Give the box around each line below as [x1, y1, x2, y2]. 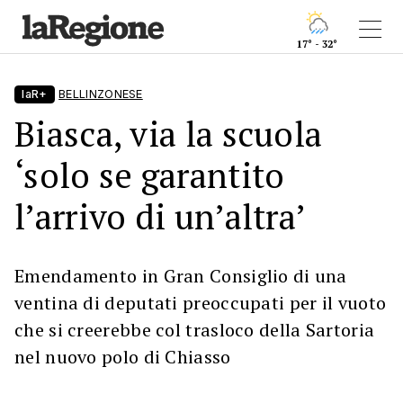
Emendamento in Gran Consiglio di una [14, 264, 347, 288]
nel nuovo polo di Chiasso [14, 345, 231, 369]
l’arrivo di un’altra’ [14, 193, 307, 239]
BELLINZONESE [58, 87, 143, 101]
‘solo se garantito [14, 152, 285, 198]
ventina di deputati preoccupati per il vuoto [14, 291, 387, 315]
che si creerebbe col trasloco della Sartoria [14, 318, 375, 342]
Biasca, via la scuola [14, 111, 323, 157]
